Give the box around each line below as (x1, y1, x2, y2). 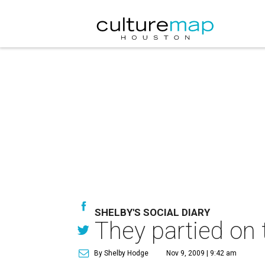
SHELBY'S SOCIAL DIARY (95, 206, 210, 218)
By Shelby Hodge (94, 249, 148, 257)
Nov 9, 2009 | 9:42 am (166, 249, 237, 257)
